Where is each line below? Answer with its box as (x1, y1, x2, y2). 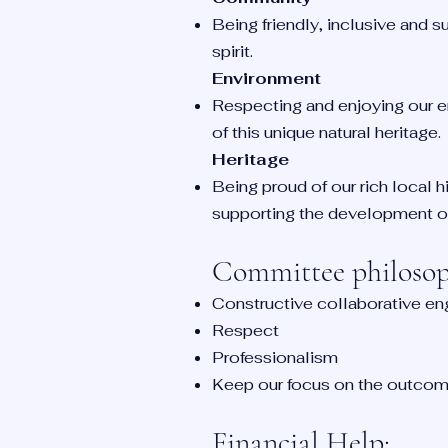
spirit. (212, 41, 253, 62)
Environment (212, 68, 321, 89)
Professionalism (212, 347, 338, 368)
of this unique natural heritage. (212, 122, 441, 143)
